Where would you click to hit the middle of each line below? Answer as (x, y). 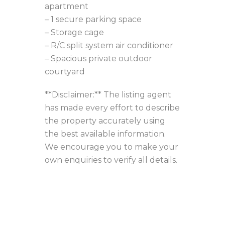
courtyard (65, 72)
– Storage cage (74, 32)
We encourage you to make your (111, 147)
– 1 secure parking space (93, 19)
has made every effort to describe (112, 108)
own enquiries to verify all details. (111, 160)
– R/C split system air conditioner (109, 45)
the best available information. (105, 134)
